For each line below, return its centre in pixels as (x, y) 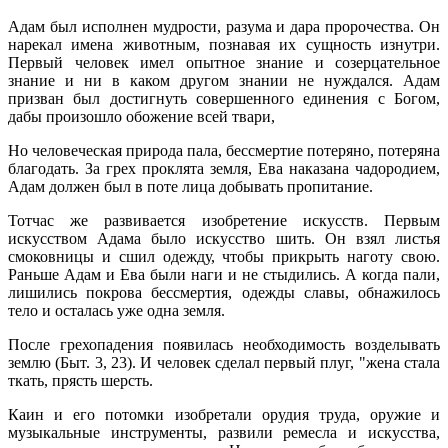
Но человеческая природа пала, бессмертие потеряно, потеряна (224, 150)
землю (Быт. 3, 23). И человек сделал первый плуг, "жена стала (224, 362)
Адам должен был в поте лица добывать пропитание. (190, 186)
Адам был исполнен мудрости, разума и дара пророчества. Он (224, 26)
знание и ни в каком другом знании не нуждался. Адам (224, 80)
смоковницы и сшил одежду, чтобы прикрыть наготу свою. (224, 256)
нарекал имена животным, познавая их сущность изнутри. (224, 44)
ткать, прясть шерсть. (80, 380)
